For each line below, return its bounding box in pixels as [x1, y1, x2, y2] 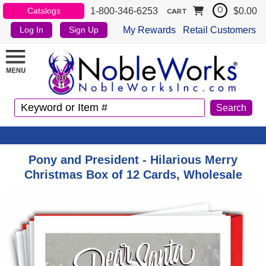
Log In [20, 25, 44, 34]
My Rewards [122, 24, 176, 35]
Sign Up [69, 25, 99, 34]
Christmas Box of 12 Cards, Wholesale [24, 167, 242, 181]
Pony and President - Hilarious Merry [28, 153, 237, 166]
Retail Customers [182, 24, 256, 35]
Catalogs [27, 6, 61, 15]
